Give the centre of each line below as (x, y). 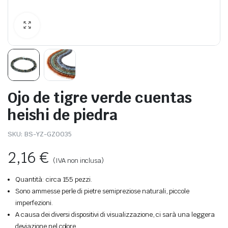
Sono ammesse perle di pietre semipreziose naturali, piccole (103, 191)
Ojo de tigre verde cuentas (100, 98)
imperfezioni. (34, 203)
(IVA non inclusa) (78, 161)
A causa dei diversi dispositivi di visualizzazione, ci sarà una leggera (115, 215)
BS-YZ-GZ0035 (48, 134)
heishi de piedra (63, 115)
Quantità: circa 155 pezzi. (54, 180)
